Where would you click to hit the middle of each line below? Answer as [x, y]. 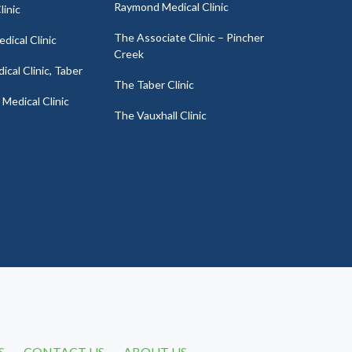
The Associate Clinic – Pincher [189, 38]
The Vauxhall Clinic [160, 115]
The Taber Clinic [154, 85]
